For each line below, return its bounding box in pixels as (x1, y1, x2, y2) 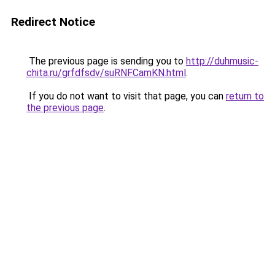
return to (226, 90, 264, 102)
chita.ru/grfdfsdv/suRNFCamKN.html (26, 67, 186, 79)
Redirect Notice (11, 15, 95, 29)
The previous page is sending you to (26, 55, 186, 67)
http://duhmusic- (186, 55, 258, 67)
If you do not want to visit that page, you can (26, 90, 226, 102)
